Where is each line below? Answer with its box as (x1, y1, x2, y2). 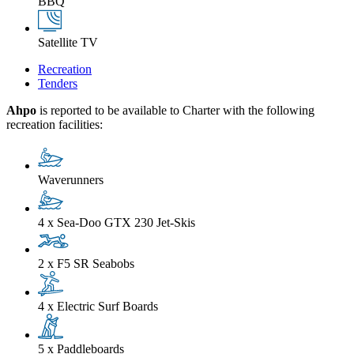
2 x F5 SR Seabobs (38, 257, 134, 271)
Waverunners (38, 173, 104, 187)
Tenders (38, 77, 77, 91)
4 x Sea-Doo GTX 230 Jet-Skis (38, 216, 195, 230)
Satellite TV (38, 36, 98, 50)
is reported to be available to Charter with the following (36, 104, 314, 118)
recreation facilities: (6, 118, 103, 132)
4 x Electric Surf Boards (38, 299, 158, 314)
